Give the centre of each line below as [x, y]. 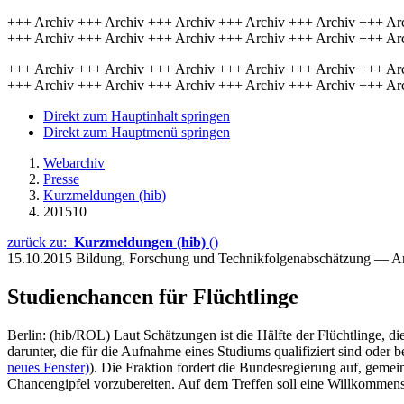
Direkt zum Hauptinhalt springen [137, 116]
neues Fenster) [48, 367]
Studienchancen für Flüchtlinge [153, 296]
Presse [61, 179]
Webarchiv [74, 163]
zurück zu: [41, 242]
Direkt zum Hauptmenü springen [137, 132]
